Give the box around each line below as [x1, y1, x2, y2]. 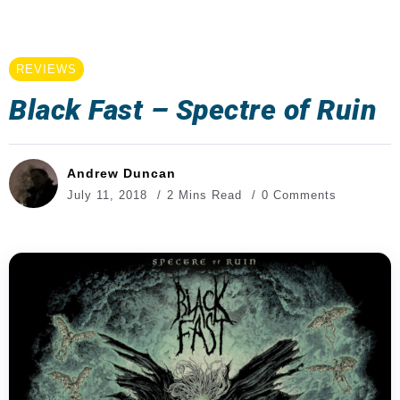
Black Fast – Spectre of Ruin [9, 93, 377, 127]
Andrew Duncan [67, 165, 176, 180]
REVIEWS [16, 62, 77, 76]
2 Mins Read [167, 187, 246, 202]
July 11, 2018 [67, 187, 147, 202]
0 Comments [262, 187, 337, 202]
